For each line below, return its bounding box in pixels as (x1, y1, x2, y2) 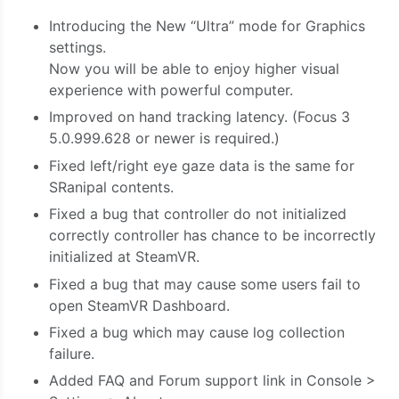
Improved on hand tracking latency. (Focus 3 (49, 108, 350, 126)
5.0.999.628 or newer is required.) (49, 129, 280, 148)
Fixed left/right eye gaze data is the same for (49, 156, 354, 175)
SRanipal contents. (49, 177, 174, 196)
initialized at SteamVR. (49, 248, 199, 266)
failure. (49, 344, 94, 362)
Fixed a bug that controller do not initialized (49, 205, 346, 224)
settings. (49, 38, 106, 56)
